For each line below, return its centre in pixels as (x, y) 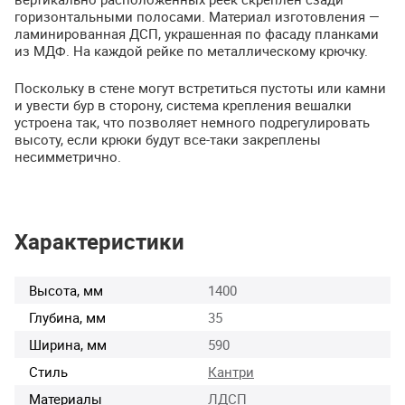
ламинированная (72, 33)
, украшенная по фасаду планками (268, 33)
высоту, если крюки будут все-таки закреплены (168, 140)
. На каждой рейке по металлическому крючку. (217, 50)
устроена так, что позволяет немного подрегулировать (192, 122)
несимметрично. (68, 157)
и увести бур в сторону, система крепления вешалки (183, 105)
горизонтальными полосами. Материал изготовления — (197, 16)
